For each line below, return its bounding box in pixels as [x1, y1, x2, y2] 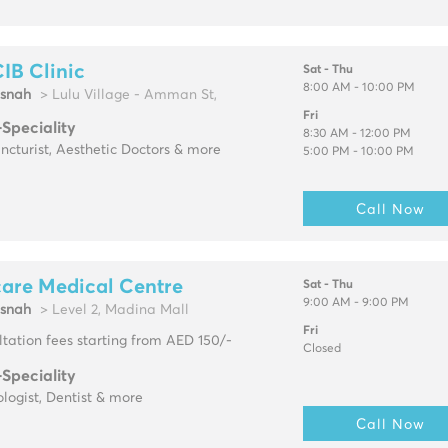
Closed [302, 342, 341, 355]
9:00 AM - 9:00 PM [302, 296, 409, 309]
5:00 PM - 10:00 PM [302, 145, 414, 158]
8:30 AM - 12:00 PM [302, 127, 411, 140]
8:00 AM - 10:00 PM [302, 81, 415, 94]
